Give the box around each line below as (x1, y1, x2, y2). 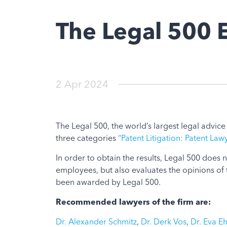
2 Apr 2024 (55, 78, 108, 91)
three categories (55, 133, 118, 143)
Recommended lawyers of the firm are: (55, 197, 211, 207)
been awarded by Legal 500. (55, 177, 161, 187)
